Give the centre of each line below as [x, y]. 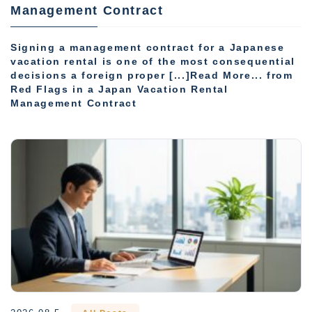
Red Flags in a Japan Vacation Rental [119, 90]
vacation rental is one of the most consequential [153, 62]
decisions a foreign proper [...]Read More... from [152, 76]
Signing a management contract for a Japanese [148, 48]
